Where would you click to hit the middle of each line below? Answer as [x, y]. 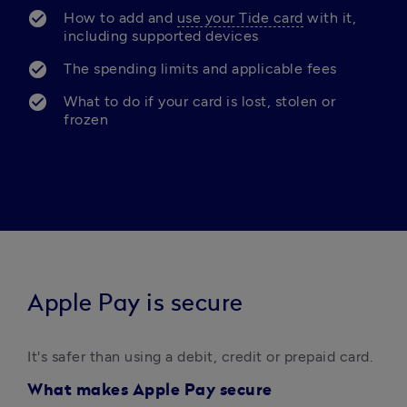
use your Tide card [240, 18]
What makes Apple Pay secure [150, 391]
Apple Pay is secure [135, 303]
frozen [86, 119]
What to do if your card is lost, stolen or [199, 101]
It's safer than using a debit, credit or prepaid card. [202, 357]
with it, [329, 18]
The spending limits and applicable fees [200, 69]
